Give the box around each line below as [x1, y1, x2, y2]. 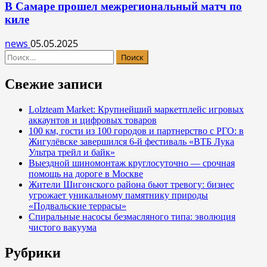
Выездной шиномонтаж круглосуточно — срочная [29, 158, 235, 169]
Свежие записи [5, 76, 103, 92]
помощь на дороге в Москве [29, 169, 143, 179]
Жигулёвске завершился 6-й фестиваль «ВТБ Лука [29, 136, 234, 147]
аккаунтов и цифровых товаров [29, 115, 157, 126]
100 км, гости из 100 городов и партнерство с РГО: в [29, 126, 244, 136]
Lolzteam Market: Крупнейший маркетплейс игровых [29, 104, 244, 115]
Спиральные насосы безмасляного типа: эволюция [29, 212, 235, 222]
